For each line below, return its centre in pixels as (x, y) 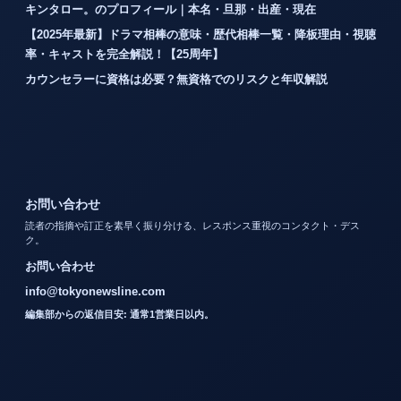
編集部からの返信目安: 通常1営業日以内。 (119, 315)
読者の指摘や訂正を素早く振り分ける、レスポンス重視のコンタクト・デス (192, 226)
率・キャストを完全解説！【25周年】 (124, 55)
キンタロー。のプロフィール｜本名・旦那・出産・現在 (171, 10)
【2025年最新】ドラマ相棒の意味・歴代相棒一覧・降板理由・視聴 (200, 35)
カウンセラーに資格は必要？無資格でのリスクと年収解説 (176, 80)
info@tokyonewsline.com (95, 292)
